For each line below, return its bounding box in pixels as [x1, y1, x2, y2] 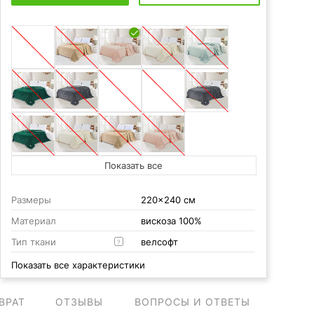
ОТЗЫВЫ [55, 296, 103, 308]
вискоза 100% [140, 215, 202, 226]
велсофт [140, 236, 178, 247]
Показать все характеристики [11, 259, 145, 271]
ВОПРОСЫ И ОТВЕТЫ [135, 296, 250, 308]
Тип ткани [11, 236, 56, 247]
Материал [11, 215, 56, 226]
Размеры [11, 194, 51, 205]
